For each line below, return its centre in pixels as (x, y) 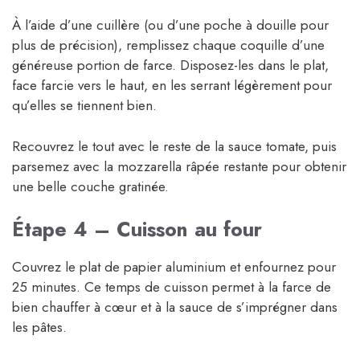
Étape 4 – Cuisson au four (137, 229)
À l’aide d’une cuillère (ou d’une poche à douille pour (170, 25)
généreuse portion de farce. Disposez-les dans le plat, (170, 65)
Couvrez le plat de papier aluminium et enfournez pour (174, 267)
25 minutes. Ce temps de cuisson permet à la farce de (172, 287)
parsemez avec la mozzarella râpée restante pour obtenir (179, 166)
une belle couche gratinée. (90, 186)
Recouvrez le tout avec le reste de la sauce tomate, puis (174, 146)
